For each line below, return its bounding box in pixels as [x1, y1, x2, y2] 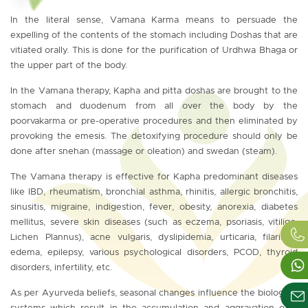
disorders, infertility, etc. [10, 263, 112, 272]
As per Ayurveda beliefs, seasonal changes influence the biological [10, 288, 298, 298]
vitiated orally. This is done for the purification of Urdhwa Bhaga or [10, 45, 298, 55]
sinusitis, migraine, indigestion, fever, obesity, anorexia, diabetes [10, 202, 298, 212]
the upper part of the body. [10, 60, 127, 70]
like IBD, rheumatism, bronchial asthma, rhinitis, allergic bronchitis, [10, 187, 298, 197]
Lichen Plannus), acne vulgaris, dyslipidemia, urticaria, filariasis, [10, 232, 298, 242]
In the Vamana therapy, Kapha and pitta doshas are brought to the [10, 86, 298, 96]
